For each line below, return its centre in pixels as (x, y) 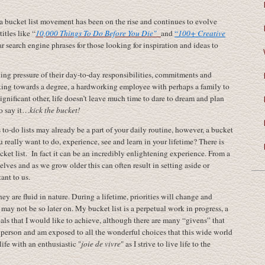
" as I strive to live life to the (166, 244)
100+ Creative (202, 33)
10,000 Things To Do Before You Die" (96, 33)
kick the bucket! (55, 110)
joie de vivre (101, 244)
